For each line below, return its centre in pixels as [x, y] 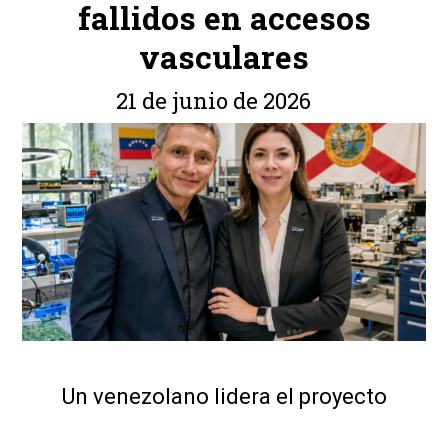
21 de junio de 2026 [213, 101]
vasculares [224, 56]
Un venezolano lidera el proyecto [224, 397]
